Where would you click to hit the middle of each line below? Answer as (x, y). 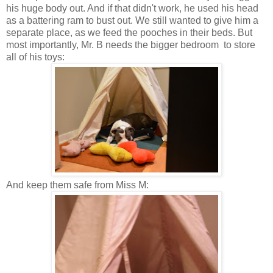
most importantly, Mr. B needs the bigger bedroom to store (131, 45)
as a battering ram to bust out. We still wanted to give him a (132, 21)
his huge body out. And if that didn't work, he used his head (132, 9)
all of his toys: (35, 57)
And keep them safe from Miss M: (77, 185)
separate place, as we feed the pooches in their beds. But (129, 33)
